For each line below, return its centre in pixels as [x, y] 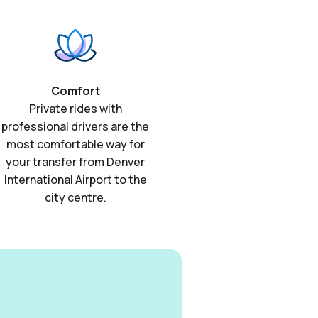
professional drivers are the [75, 127]
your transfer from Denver [75, 162]
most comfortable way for [75, 144]
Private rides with [75, 109]
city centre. [75, 198]
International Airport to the [75, 180]
